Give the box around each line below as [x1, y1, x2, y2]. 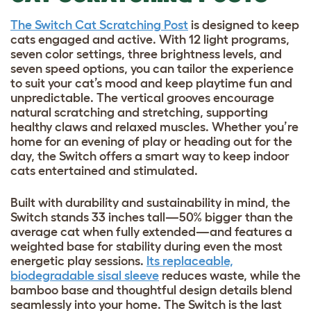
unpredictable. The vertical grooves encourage [10, 90, 274, 105]
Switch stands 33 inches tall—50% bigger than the [10, 210, 293, 224]
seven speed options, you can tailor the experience [10, 61, 294, 76]
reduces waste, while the [159, 268, 301, 283]
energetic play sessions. [10, 253, 146, 268]
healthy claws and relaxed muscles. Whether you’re [10, 119, 299, 134]
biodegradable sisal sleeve [10, 268, 159, 283]
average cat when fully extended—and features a [10, 224, 292, 239]
